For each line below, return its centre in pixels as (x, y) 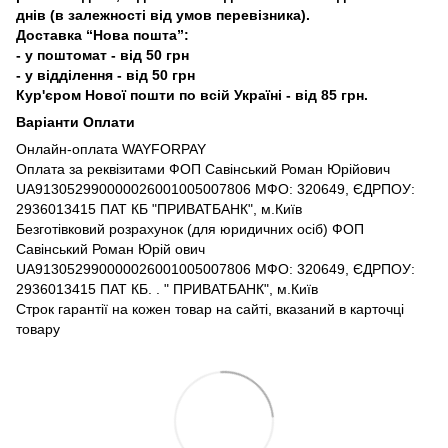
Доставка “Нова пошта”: (104, 34)
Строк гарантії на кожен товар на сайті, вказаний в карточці (210, 308)
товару (38, 328)
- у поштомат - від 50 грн (102, 54)
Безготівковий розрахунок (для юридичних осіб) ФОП (190, 228)
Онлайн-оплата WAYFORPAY (111, 148)
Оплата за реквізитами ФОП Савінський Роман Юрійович (205, 168)
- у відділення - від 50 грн (107, 74)
